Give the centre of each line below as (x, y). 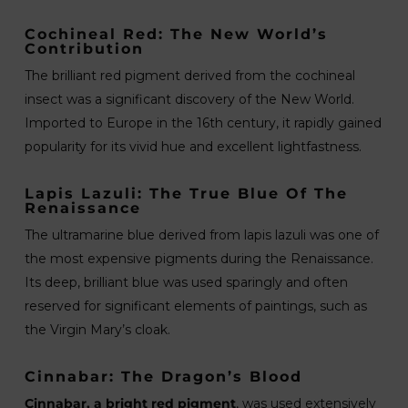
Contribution (84, 49)
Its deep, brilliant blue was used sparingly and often (186, 282)
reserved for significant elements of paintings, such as (195, 306)
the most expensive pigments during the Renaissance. (199, 259)
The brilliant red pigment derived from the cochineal (189, 76)
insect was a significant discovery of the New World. (189, 99)
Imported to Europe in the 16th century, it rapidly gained (203, 123)
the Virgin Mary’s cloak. (97, 330)
